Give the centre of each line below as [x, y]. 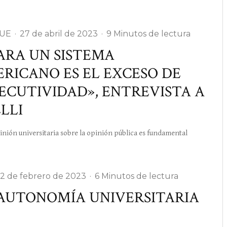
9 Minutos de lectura [148, 34]
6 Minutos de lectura [137, 176]
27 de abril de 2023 [59, 34]
